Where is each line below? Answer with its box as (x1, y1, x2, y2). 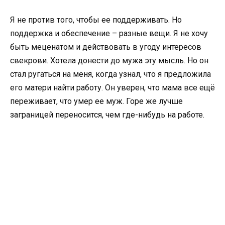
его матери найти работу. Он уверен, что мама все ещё (10, 83, 215, 93)
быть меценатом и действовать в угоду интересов (10, 42, 201, 52)
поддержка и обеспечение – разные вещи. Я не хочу (10, 29, 208, 39)
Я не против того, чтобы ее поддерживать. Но (10, 15, 182, 25)
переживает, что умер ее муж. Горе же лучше (10, 96, 183, 106)
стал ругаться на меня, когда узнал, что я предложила (10, 69, 211, 79)
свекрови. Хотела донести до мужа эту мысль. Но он (10, 56, 208, 66)
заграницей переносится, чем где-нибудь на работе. (10, 110, 206, 120)
